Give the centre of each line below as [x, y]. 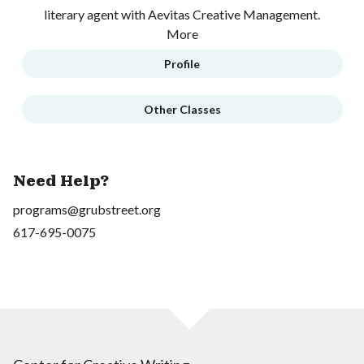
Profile [182, 63]
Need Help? [61, 181]
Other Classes [182, 109]
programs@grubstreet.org [87, 209]
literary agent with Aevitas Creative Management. [182, 14]
